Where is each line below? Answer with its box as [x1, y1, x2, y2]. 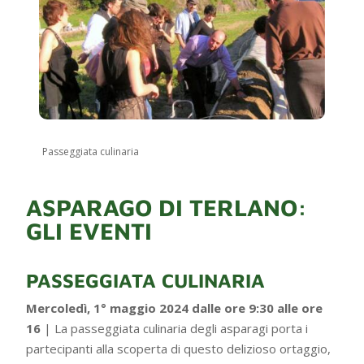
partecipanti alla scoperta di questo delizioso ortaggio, [26, 340, 331, 357]
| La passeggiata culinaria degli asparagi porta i [41, 320, 309, 337]
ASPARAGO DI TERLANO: [26, 193, 308, 222]
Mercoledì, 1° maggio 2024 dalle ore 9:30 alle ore [26, 300, 323, 317]
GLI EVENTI [26, 217, 153, 245]
